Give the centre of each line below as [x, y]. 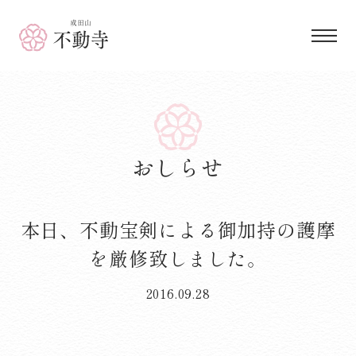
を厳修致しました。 [178, 257]
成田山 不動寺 [60, 28]
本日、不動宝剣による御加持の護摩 [178, 229]
